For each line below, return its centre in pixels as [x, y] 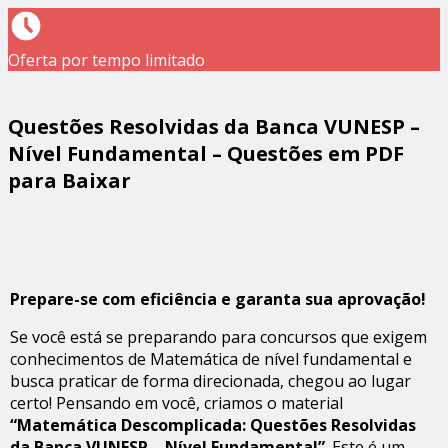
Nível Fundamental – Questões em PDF [206, 153]
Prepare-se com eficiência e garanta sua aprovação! [218, 299]
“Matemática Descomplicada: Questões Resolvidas [213, 425]
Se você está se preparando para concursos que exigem [218, 337]
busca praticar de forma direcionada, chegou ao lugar [210, 381]
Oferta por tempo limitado [106, 60]
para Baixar [69, 180]
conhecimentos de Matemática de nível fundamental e [211, 359]
